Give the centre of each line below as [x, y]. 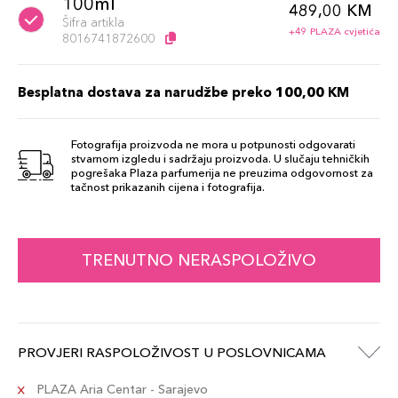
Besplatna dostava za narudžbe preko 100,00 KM [183, 92]
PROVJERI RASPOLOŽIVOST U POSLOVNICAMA [172, 352]
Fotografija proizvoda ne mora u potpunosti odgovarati [213, 144]
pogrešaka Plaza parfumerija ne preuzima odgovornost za [222, 172]
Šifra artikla [93, 22]
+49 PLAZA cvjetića [334, 31]
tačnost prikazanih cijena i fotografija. [168, 187]
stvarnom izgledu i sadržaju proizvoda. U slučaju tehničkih [220, 158]
